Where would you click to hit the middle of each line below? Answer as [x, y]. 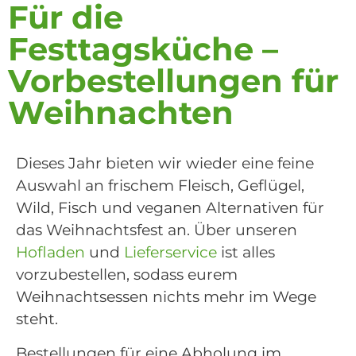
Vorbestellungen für [173, 81]
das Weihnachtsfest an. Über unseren [157, 230]
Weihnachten [121, 113]
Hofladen [50, 253]
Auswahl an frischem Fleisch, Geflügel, [160, 186]
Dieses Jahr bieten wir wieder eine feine [165, 164]
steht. [37, 319]
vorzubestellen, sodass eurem [127, 275]
